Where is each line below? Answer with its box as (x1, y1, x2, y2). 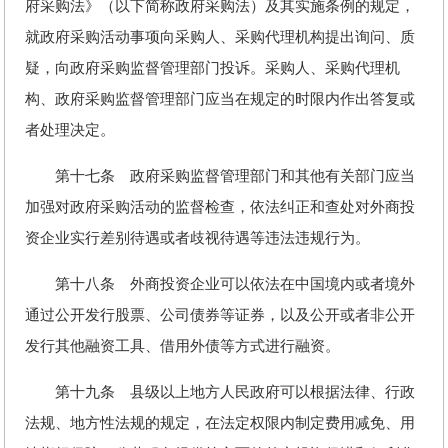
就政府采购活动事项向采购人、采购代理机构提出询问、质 (25, 29, 415, 45)
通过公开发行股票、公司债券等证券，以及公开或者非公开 (25, 307, 415, 323)
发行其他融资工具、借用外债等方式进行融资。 (25, 338, 340, 354)
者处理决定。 (25, 122, 115, 138)
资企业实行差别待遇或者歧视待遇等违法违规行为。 (25, 230, 370, 246)
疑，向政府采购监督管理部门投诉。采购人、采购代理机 (25, 60, 400, 76)
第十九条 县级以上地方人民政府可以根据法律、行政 (25, 384, 415, 400)
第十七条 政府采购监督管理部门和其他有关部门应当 (25, 168, 415, 184)
